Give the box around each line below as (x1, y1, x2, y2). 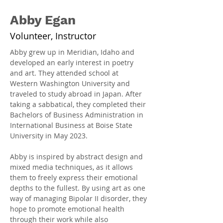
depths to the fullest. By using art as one (10, 183, 147, 193)
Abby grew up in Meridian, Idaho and (10, 47, 136, 57)
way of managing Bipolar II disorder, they (10, 194, 149, 204)
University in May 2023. (10, 131, 88, 141)
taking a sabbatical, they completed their (10, 100, 148, 110)
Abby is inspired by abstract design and (10, 152, 145, 162)
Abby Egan (10, 12, 76, 28)
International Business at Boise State (10, 120, 134, 130)
